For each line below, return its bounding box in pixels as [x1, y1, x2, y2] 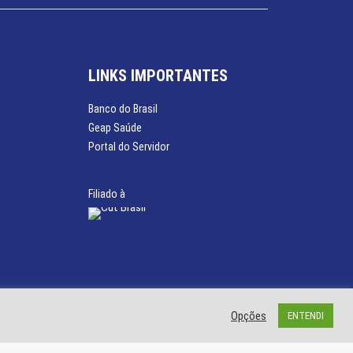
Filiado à [88, 188, 125, 200]
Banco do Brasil [88, 102, 158, 115]
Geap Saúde [88, 121, 142, 134]
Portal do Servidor [88, 140, 169, 153]
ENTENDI [288, 310, 324, 321]
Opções [231, 308, 266, 323]
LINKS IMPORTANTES [88, 66, 228, 85]
